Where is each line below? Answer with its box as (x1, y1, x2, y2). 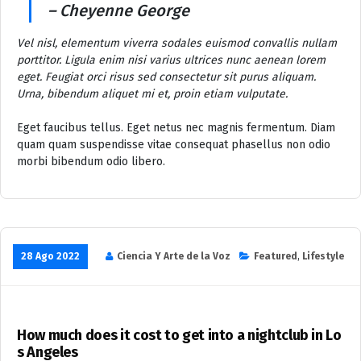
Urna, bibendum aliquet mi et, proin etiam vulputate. (17, 86, 288, 101)
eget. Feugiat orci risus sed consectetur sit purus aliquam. (17, 69, 316, 84)
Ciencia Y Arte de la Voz (117, 250, 230, 262)
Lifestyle (302, 250, 344, 262)
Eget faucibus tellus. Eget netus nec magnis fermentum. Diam (17, 120, 335, 135)
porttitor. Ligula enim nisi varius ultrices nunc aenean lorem (17, 52, 326, 67)
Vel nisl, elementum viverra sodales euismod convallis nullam (17, 35, 337, 50)
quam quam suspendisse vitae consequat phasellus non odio (17, 137, 330, 151)
